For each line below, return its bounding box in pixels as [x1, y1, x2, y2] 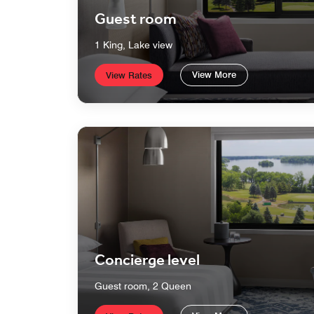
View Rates [106, 69, 152, 81]
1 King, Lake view [95, 39, 172, 51]
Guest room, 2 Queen [95, 280, 191, 292]
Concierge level [95, 249, 200, 273]
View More [192, 69, 236, 81]
